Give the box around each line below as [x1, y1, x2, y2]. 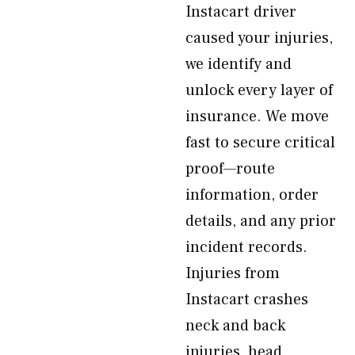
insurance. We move [185, 106, 329, 127]
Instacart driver [185, 2, 296, 22]
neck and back [185, 315, 285, 336]
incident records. [185, 237, 307, 258]
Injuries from [185, 263, 280, 284]
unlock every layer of [185, 80, 333, 101]
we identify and [185, 54, 292, 74]
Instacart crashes [185, 289, 308, 310]
